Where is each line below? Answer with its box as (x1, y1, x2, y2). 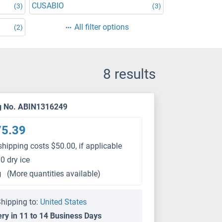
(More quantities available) (7, 169, 101, 178)
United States (40, 197, 87, 207)
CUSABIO (32, 1, 64, 10)
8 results (103, 66, 156, 82)
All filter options (74, 22, 129, 32)
